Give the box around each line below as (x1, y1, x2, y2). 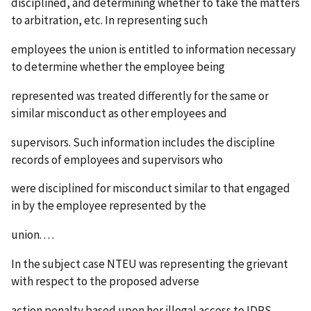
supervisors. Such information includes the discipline (11, 134, 275, 150)
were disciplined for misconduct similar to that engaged (11, 180, 290, 196)
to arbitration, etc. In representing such (11, 12, 208, 28)
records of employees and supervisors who (11, 151, 223, 167)
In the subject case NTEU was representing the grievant (11, 256, 288, 272)
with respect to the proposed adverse (11, 274, 199, 289)
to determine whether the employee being (11, 58, 225, 74)
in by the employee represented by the (11, 198, 206, 214)
